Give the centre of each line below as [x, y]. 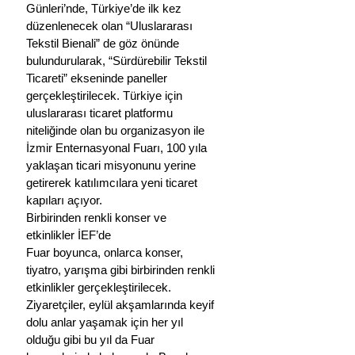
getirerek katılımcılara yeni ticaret [113, 182]
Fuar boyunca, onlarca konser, [106, 252]
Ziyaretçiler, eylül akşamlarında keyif [122, 304]
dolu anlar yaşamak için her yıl [106, 322]
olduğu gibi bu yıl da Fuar [92, 339]
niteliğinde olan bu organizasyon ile [117, 130]
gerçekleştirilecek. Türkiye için [106, 95]
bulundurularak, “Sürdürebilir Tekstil [118, 60]
